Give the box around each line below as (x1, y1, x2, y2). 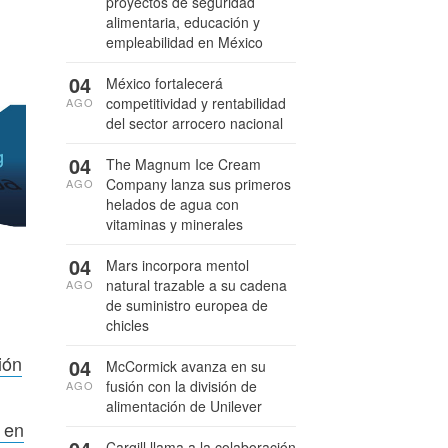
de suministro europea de (106, 295, 268, 315)
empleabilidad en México (106, 32, 263, 52)
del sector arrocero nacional (106, 113, 283, 133)
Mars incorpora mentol (106, 255, 249, 275)
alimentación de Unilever (106, 396, 262, 416)
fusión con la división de (106, 376, 257, 396)
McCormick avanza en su (106, 356, 266, 376)
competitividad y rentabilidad (106, 93, 286, 113)
